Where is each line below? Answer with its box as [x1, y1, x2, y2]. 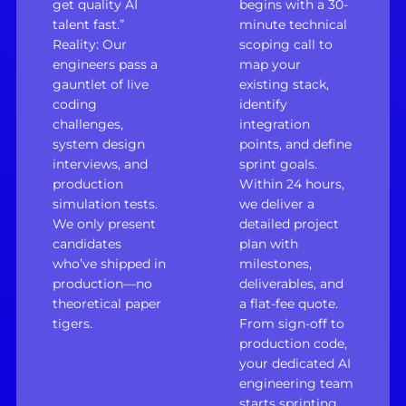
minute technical [239, 16, 347, 34]
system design [52, 136, 145, 153]
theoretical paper [52, 295, 161, 313]
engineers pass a [52, 56, 158, 73]
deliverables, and [239, 275, 343, 293]
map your [239, 56, 301, 73]
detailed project [239, 216, 339, 233]
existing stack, [239, 76, 329, 93]
